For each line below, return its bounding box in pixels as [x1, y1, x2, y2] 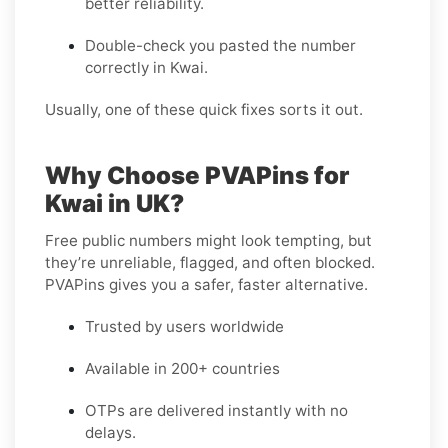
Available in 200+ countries [85, 359, 280, 379]
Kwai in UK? [45, 189, 184, 219]
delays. [85, 423, 136, 443]
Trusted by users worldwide [85, 317, 284, 337]
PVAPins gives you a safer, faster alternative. [45, 275, 368, 295]
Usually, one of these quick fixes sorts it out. [45, 100, 363, 120]
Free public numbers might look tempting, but [45, 231, 372, 251]
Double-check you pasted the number [85, 36, 356, 56]
